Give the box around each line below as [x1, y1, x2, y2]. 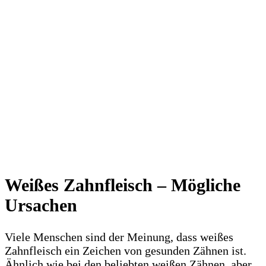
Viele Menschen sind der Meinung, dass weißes [5, 230, 233, 243]
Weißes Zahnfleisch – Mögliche [5, 175, 240, 195]
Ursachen [5, 195, 77, 215]
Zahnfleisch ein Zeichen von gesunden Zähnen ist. [5, 243, 246, 257]
